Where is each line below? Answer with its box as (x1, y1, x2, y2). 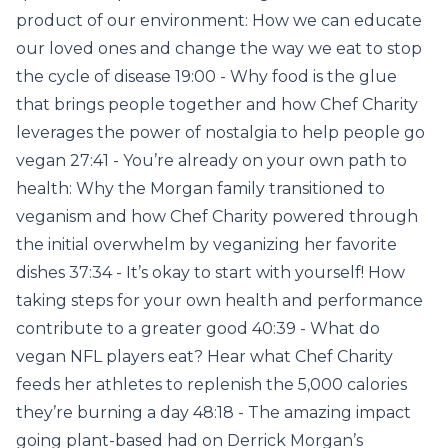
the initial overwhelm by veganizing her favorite (16, 235, 397, 254)
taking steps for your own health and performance (16, 291, 423, 310)
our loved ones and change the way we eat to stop (16, 39, 422, 58)
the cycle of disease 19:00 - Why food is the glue (16, 67, 397, 86)
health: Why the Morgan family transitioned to (16, 179, 385, 198)
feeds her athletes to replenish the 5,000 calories (16, 375, 407, 394)
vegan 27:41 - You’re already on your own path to (16, 151, 407, 170)
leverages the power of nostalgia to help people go (16, 123, 425, 142)
